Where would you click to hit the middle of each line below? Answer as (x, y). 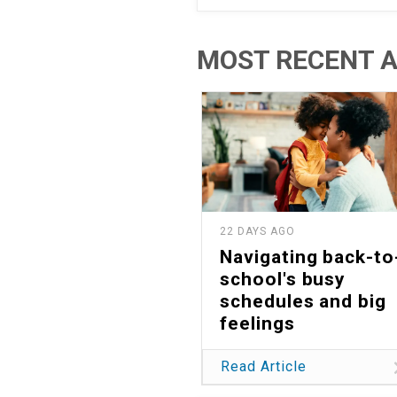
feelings (257, 324)
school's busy (283, 280)
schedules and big (304, 302)
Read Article (264, 366)
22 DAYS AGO (257, 232)
